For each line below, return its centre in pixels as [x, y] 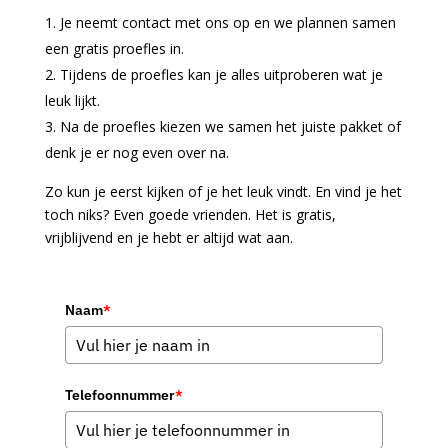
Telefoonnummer [119, 395]
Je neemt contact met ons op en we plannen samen [227, 23]
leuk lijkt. [72, 101]
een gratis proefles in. [114, 49]
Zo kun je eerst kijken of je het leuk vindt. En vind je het [223, 192]
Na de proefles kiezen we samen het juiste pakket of [230, 127]
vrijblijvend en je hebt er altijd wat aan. [170, 238]
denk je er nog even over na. [138, 153]
